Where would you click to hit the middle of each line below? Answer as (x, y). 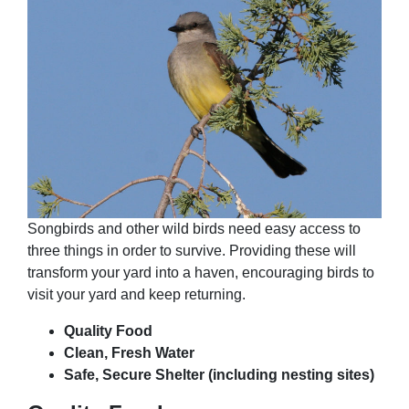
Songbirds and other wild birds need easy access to (194, 228)
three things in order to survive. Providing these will (192, 250)
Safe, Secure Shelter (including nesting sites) (219, 374)
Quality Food (108, 330)
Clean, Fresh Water (129, 352)
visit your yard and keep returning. (136, 294)
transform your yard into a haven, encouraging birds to (201, 272)
